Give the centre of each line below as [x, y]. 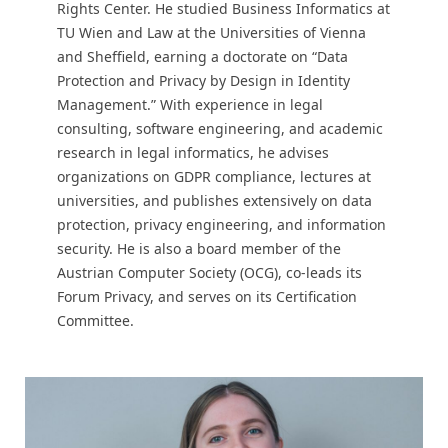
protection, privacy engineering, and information [221, 225]
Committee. [95, 321]
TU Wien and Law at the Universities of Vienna [211, 33]
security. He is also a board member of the [198, 249]
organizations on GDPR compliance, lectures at [213, 177]
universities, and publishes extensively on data [214, 201]
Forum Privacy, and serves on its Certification [206, 297]
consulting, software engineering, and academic [219, 129]
